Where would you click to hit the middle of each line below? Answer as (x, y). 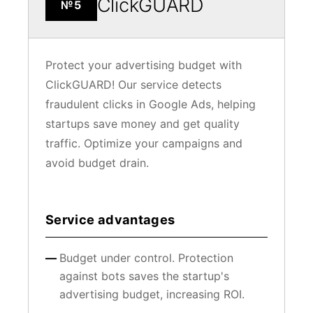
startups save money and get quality (143, 124)
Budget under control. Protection (146, 258)
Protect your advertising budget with (144, 65)
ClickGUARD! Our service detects (133, 85)
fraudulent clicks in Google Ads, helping (151, 104)
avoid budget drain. (97, 163)
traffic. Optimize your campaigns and (144, 144)
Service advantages (110, 220)
